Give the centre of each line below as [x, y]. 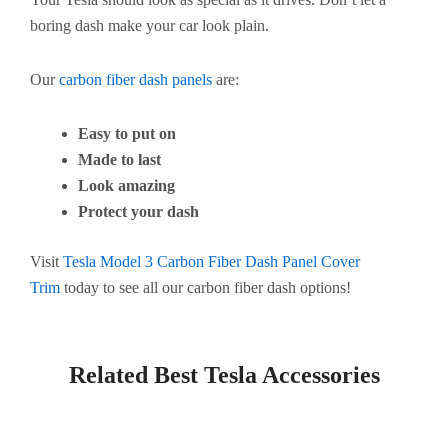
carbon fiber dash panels [135, 79]
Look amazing [126, 185]
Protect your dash [138, 211]
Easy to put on [127, 133]
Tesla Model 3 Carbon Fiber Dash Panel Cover [211, 261]
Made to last [119, 159]
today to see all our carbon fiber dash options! [205, 287]
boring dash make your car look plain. [149, 25]
